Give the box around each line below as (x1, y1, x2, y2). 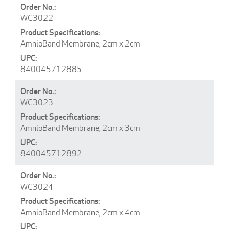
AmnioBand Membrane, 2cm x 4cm (20, 207, 140, 218)
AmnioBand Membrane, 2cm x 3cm (20, 122, 140, 133)
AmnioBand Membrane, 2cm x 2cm (20, 38, 140, 49)
